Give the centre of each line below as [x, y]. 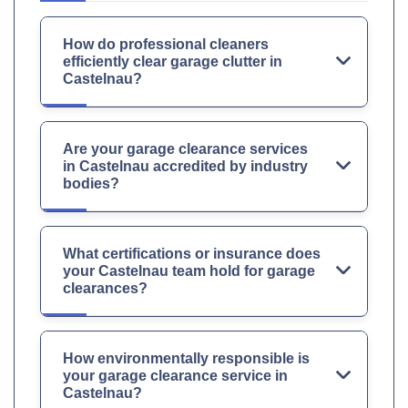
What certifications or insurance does [192, 254]
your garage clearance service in [175, 376]
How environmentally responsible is [186, 359]
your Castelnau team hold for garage [189, 271]
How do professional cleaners [166, 45]
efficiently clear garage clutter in [173, 62]
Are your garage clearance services [185, 149]
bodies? [91, 184]
